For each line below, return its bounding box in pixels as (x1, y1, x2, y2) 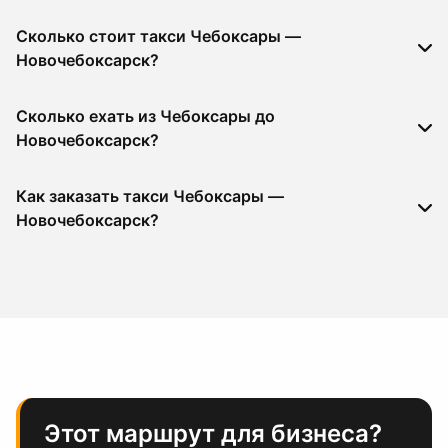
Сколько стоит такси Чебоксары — (16, 26, 301, 46)
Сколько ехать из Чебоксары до (16, 106, 275, 126)
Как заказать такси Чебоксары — (16, 186, 284, 206)
